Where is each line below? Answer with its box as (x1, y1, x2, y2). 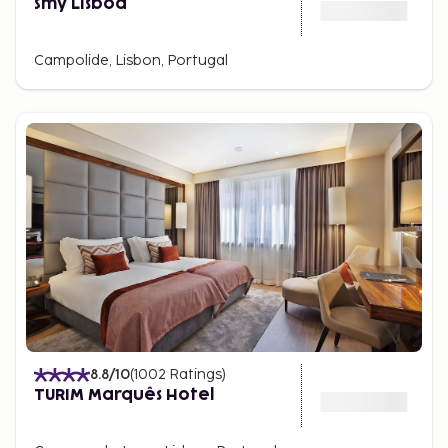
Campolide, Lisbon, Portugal (34, 52, 228, 70)
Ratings (169, 366, 222, 384)
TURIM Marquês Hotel (34, 387, 215, 404)
